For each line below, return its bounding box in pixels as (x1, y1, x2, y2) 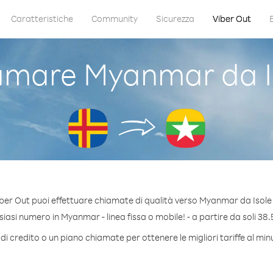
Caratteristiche (10, 13, 73, 24)
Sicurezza (155, 13, 194, 24)
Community (91, 13, 138, 24)
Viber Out (212, 13, 251, 24)
